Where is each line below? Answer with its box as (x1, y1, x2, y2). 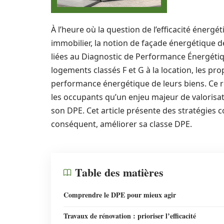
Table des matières (75, 164, 163, 180)
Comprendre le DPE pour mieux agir (63, 189, 176, 200)
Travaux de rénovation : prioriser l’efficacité (63, 210, 196, 221)
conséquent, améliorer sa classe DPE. (51, 118, 192, 129)
